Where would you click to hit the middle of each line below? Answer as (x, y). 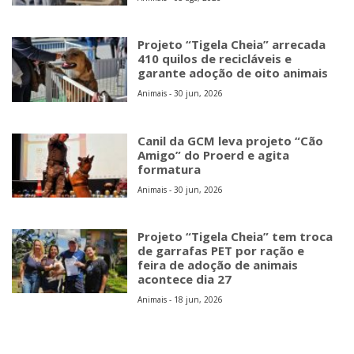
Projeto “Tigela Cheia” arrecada (232, 45)
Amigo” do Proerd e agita (214, 154)
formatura (169, 169)
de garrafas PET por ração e (221, 250)
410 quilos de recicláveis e (215, 59)
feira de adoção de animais (218, 264)
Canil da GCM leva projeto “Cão (231, 140)
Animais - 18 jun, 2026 (181, 299)
